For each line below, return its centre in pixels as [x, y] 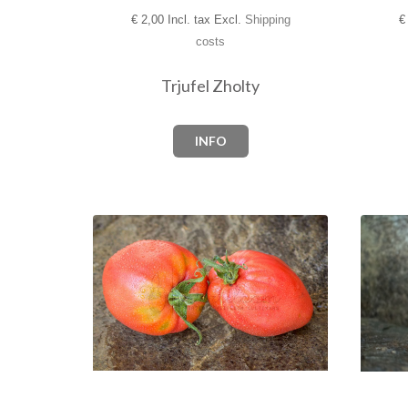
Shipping [267, 20]
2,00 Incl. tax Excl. [191, 20]
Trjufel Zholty [210, 86]
